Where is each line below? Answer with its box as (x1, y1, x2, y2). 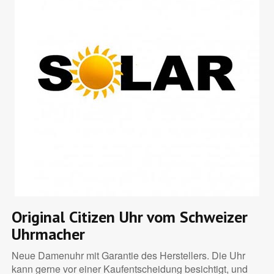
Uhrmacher (11, 224, 85, 245)
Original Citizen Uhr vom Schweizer (11, 207, 248, 228)
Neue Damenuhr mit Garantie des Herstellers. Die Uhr (11, 248, 245, 263)
